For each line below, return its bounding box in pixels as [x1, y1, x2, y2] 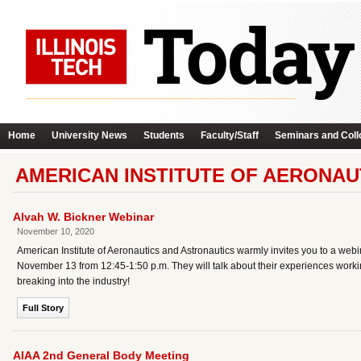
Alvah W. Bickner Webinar [13, 210, 154, 223]
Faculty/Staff [201, 130, 259, 141]
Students [143, 130, 185, 141]
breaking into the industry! [17, 276, 130, 287]
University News [52, 130, 127, 141]
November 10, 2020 [17, 226, 94, 236]
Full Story [23, 303, 64, 313]
